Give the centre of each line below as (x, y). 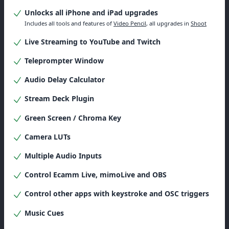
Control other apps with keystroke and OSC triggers (116, 194)
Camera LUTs (47, 136)
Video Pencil (130, 23)
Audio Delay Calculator (64, 80)
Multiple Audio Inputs (62, 155)
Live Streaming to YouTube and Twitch (91, 41)
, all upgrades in (168, 23)
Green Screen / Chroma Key (72, 118)
